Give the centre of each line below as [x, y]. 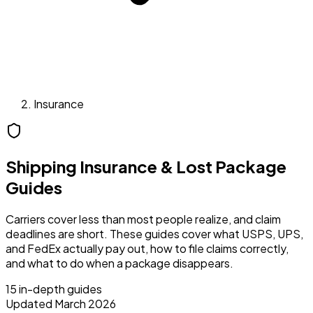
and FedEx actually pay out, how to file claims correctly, [147, 248]
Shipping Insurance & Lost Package [146, 166]
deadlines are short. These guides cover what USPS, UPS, [154, 233]
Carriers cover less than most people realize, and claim [143, 219]
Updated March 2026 [61, 303]
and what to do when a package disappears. [119, 263]
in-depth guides [59, 289]
